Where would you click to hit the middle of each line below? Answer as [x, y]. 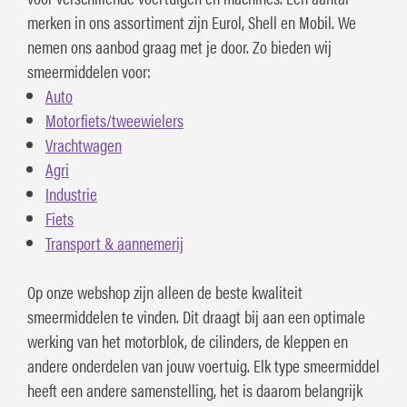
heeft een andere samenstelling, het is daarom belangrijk [195, 391]
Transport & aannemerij [114, 243]
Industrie [71, 194]
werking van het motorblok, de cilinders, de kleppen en [188, 342]
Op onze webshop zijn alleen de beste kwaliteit [165, 293]
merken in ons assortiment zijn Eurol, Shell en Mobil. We [192, 23]
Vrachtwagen [84, 145]
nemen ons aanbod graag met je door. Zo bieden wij [179, 47]
